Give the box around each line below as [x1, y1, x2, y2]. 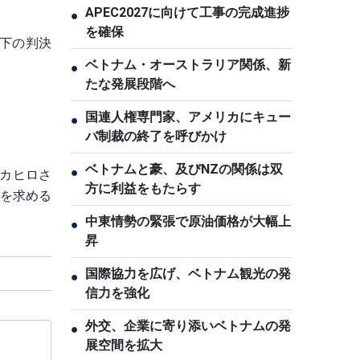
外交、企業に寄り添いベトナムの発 [85, 318, 291, 333]
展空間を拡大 [85, 337, 162, 353]
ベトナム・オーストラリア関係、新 [85, 57, 291, 72]
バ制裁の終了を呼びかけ [85, 129, 227, 144]
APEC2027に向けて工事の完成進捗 [85, 5, 289, 20]
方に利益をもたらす [85, 181, 201, 196]
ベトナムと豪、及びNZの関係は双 [85, 162, 283, 177]
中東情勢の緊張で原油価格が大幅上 [85, 214, 291, 229]
